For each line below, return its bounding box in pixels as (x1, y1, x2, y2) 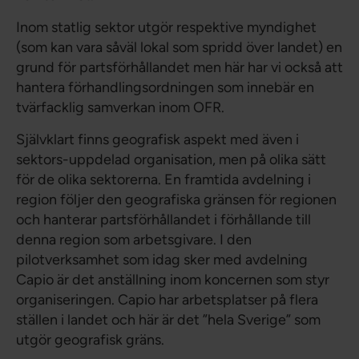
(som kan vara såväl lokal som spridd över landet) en (16, 38, 342, 57)
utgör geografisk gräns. (16, 331, 164, 349)
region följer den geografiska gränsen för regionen (16, 191, 337, 209)
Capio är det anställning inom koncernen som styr (16, 271, 329, 289)
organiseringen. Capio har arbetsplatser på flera (16, 291, 318, 309)
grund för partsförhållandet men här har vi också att (16, 58, 343, 77)
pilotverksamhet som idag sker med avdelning (16, 251, 308, 269)
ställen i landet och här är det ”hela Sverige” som (16, 311, 321, 329)
